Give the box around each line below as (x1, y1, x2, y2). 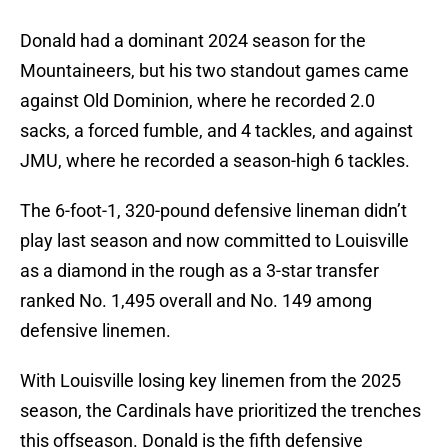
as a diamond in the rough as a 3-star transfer (20, 260, 379, 282)
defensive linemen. (20, 320, 171, 342)
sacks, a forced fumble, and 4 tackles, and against (20, 120, 413, 142)
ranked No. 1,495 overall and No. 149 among (20, 290, 372, 312)
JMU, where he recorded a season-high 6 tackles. (20, 150, 410, 172)
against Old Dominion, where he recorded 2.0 (20, 90, 375, 112)
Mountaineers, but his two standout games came (20, 60, 409, 82)
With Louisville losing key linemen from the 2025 (20, 370, 401, 392)
